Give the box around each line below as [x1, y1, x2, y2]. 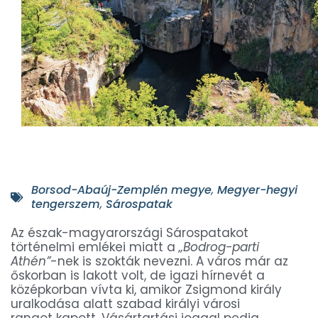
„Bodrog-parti [175, 238, 259, 256]
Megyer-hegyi [217, 182, 297, 199]
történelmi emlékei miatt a [11, 238, 175, 256]
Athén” [11, 253, 50, 270]
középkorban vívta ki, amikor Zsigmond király [11, 281, 282, 299]
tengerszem [31, 196, 100, 213]
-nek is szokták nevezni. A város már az [50, 253, 288, 270]
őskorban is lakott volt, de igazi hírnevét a [11, 267, 265, 285]
